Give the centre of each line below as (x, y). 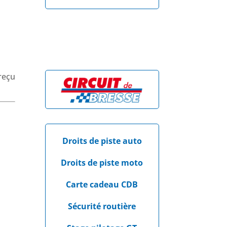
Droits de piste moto (102, 163)
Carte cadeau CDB (102, 185)
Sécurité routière (102, 206)
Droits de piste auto (102, 141)
